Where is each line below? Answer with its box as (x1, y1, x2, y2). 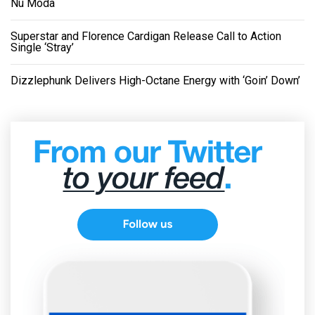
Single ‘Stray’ (11, 41, 74, 55)
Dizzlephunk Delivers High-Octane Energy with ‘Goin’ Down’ (11, 74, 300, 88)
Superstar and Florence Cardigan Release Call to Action (11, 30, 281, 44)
